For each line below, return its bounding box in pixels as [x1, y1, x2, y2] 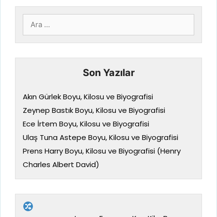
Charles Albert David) [23, 159, 99, 170]
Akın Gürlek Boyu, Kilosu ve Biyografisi [23, 92, 153, 102]
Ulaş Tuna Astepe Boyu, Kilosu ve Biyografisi [23, 132, 178, 143]
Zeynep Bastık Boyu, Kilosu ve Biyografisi [23, 105, 165, 116]
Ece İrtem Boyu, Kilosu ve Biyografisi [23, 119, 149, 129]
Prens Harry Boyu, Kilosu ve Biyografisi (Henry [23, 146, 181, 156]
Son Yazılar [82, 67, 135, 79]
